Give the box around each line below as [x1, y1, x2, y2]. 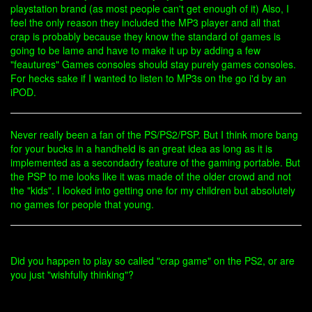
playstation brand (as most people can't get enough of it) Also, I [10, 1, 289, 15]
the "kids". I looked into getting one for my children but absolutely [10, 183, 295, 197]
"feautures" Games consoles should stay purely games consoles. [10, 57, 296, 71]
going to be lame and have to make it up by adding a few [10, 43, 260, 57]
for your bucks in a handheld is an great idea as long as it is [10, 141, 272, 155]
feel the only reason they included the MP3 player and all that [10, 15, 280, 29]
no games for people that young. [10, 197, 154, 211]
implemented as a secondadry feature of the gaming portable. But [10, 155, 300, 169]
